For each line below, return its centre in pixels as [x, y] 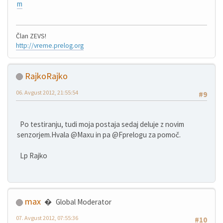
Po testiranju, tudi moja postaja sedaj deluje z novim [101, 124]
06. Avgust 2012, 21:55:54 [47, 92]
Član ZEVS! [31, 36]
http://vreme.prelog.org [50, 45]
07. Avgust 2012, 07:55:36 [47, 218]
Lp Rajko [32, 155]
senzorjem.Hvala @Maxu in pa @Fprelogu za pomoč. [99, 134]
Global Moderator [84, 202]
